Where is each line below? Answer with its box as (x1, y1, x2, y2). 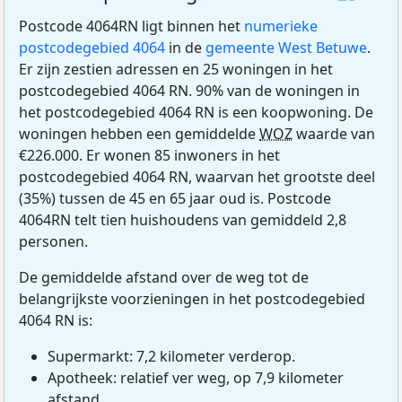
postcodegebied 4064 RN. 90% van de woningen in (19, 80, 360, 100)
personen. (19, 231, 88, 251)
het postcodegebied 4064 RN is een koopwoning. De (19, 101, 373, 122)
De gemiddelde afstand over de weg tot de (19, 267, 309, 287)
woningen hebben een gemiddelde (19, 123, 259, 144)
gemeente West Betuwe (205, 37, 367, 57)
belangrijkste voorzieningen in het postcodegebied (19, 288, 365, 309)
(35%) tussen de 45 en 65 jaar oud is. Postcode (19, 188, 331, 208)
